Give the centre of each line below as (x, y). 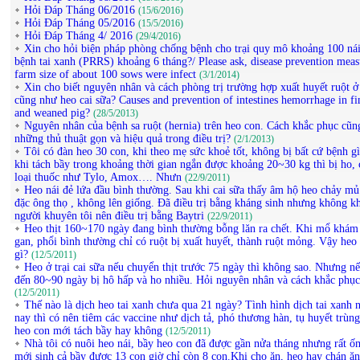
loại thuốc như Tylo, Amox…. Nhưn (100, 178)
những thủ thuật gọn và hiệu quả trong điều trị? (124, 139)
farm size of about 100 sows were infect (107, 75)
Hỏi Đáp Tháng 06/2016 (80, 10)
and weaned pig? (54, 113)
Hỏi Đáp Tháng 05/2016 (80, 23)
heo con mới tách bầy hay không (90, 331)
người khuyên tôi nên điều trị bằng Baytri (111, 216)
